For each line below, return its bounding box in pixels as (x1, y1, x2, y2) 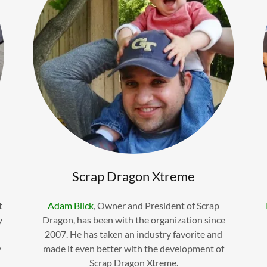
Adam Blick (48, 199, 94, 211)
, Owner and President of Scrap (94, 199, 219, 211)
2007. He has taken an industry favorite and (45, 228, 222, 240)
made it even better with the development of (43, 242, 224, 254)
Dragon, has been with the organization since (42, 213, 225, 225)
